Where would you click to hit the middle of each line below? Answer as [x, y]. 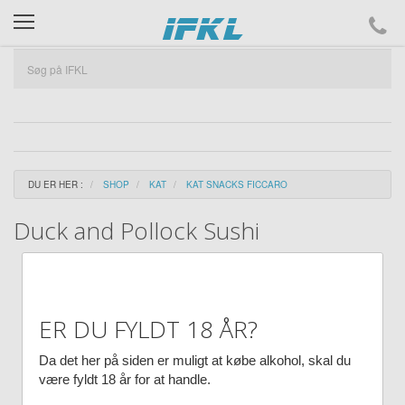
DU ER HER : [56, 184]
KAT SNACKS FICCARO [237, 184]
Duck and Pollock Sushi [137, 231]
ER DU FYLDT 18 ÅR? [148, 329]
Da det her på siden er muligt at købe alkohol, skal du [195, 360]
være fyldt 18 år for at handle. [125, 379]
